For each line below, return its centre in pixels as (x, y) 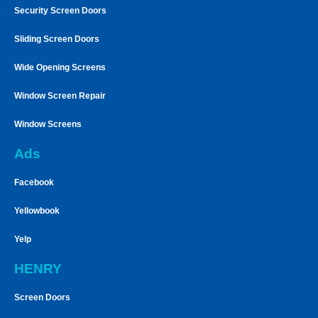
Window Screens (48, 124)
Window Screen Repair (60, 95)
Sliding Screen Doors (57, 39)
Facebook (34, 182)
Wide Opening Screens (60, 67)
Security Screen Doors (60, 10)
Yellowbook (37, 210)
